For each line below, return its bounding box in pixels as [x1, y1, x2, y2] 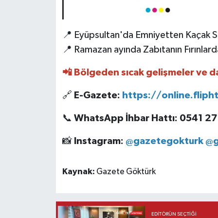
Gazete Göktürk [96, 167, 156, 176]
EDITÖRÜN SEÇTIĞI [151, 212, 197, 217]
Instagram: [72, 136, 126, 146]
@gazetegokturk [125, 136, 203, 146]
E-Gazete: [72, 90, 122, 100]
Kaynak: [62, 167, 96, 176]
